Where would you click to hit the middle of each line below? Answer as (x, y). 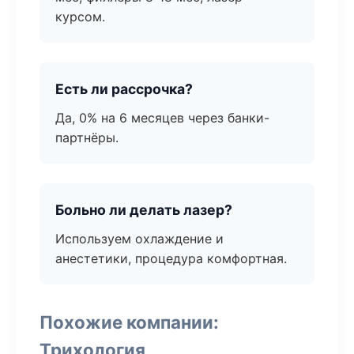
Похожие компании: (129, 322)
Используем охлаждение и (139, 239)
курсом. (80, 17)
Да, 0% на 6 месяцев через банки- (162, 118)
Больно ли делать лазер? (144, 210)
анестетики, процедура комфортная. (171, 258)
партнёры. (87, 137)
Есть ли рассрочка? (124, 89)
